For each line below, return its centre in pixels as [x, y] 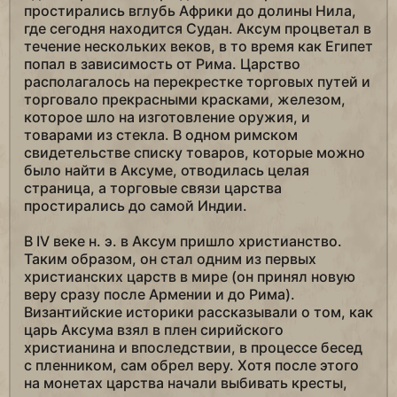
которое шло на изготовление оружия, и [167, 117]
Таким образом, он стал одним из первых [170, 259]
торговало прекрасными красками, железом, [185, 100]
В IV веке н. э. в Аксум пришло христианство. [183, 241]
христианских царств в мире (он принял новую [190, 277]
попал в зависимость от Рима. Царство [162, 64]
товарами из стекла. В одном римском [161, 135]
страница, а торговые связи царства [153, 188]
